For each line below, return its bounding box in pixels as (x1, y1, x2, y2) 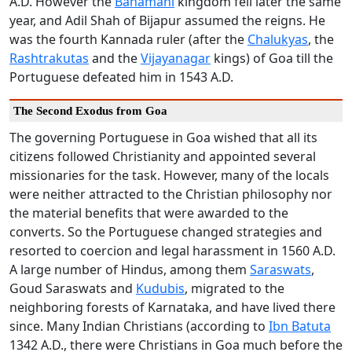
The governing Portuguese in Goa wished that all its (9, 129, 317, 147)
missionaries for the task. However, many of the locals (9, 167, 329, 185)
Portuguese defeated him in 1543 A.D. (9, 68, 233, 86)
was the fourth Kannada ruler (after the (9, 31, 247, 49)
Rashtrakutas (9, 49, 89, 68)
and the (89, 49, 141, 68)
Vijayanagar (141, 49, 211, 68)
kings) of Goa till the (211, 49, 333, 68)
